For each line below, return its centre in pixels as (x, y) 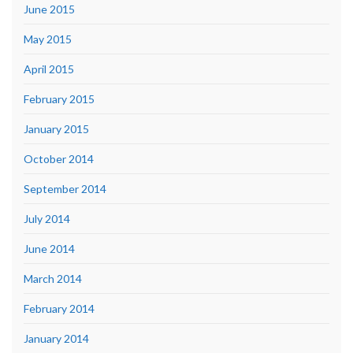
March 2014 (53, 278)
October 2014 (59, 158)
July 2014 (47, 218)
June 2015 (49, 9)
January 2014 (56, 338)
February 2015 (59, 98)
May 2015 (48, 39)
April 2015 (49, 69)
